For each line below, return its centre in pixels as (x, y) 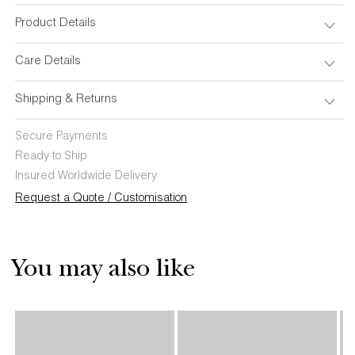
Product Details (55, 24)
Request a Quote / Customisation (101, 199)
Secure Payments (61, 137)
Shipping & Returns (66, 100)
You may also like (104, 272)
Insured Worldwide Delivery (86, 177)
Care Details (48, 62)
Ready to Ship (51, 157)
